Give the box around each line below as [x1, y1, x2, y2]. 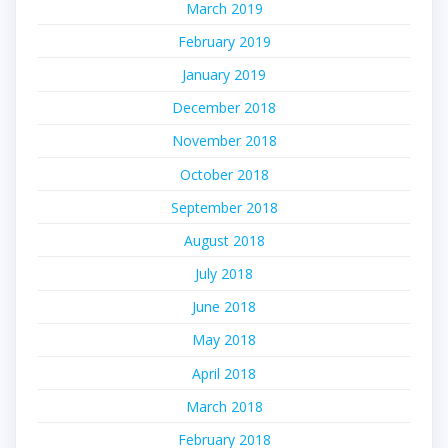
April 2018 [192, 363, 256, 383]
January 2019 [182, 64, 266, 84]
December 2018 [172, 98, 276, 118]
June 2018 [192, 297, 256, 317]
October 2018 [179, 164, 269, 184]
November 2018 [171, 131, 277, 151]
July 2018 [195, 264, 253, 284]
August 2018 [183, 230, 265, 250]
